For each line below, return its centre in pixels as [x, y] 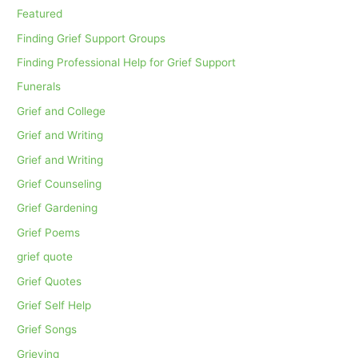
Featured [40, 14]
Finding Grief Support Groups [91, 38]
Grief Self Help [54, 306]
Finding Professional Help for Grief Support [127, 62]
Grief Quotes [50, 281]
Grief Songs [47, 330]
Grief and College [62, 111]
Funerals [39, 87]
